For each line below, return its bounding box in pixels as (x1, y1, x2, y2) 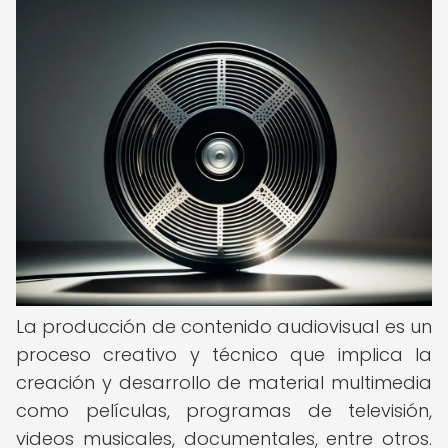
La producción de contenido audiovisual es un (16, 314, 432, 339)
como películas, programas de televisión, (16, 398, 432, 423)
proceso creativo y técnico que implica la (16, 342, 432, 367)
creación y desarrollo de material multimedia (16, 370, 432, 395)
